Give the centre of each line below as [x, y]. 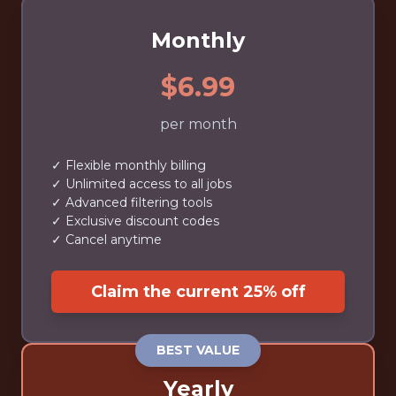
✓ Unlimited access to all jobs [141, 184]
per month [198, 124]
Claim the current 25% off [198, 291]
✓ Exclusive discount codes [135, 221]
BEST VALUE [198, 350]
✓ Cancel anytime [107, 240]
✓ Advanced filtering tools [132, 202]
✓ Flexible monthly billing [129, 165]
